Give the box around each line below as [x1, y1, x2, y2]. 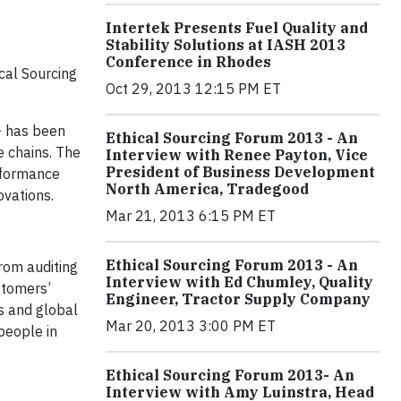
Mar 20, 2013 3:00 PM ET [106, 316, 276, 335]
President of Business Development [106, 162, 375, 181]
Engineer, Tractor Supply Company [106, 289, 371, 308]
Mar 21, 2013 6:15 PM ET [106, 206, 276, 225]
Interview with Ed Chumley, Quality [106, 272, 373, 291]
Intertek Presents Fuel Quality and [106, 18, 368, 37]
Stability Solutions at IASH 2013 [106, 35, 346, 54]
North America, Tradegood [106, 179, 309, 198]
